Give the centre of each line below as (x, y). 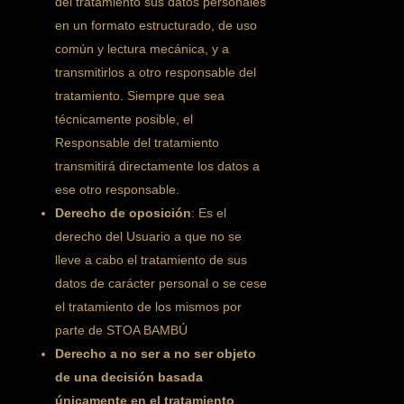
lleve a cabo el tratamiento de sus (151, 260)
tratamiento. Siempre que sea (140, 96)
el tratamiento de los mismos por (149, 307)
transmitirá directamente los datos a (158, 166)
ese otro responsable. (118, 189)
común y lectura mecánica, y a (142, 49)
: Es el (209, 213)
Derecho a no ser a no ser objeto (156, 353)
